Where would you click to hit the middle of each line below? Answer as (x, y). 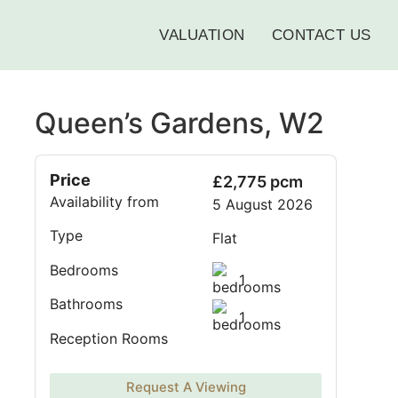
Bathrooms (87, 304)
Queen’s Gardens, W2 (180, 123)
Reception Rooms (109, 338)
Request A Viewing (186, 387)
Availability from (105, 202)
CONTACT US (321, 35)
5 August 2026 (263, 204)
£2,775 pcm (258, 182)
